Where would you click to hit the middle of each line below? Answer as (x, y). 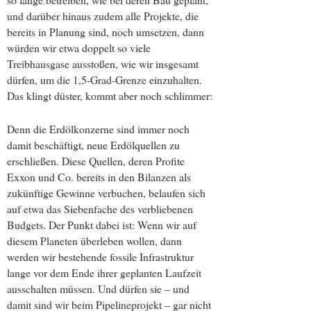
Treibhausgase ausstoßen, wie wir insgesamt (103, 63)
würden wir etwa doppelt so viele (79, 47)
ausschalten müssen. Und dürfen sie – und (98, 289)
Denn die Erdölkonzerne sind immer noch (98, 129)
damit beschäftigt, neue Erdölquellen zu (93, 145)
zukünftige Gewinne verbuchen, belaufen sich (106, 193)
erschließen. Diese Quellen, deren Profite (96, 161)
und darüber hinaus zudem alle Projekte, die (103, 15)
